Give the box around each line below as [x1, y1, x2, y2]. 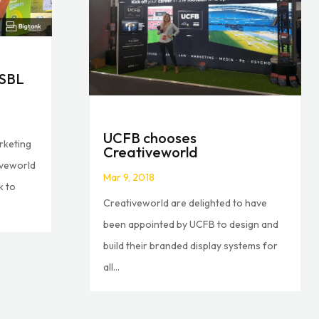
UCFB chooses [103, 129, 197, 147]
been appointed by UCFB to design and [103, 218, 279, 231]
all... [103, 261, 120, 274]
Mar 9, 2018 [103, 171, 155, 184]
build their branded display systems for [103, 239, 278, 253]
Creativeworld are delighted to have [103, 197, 268, 210]
